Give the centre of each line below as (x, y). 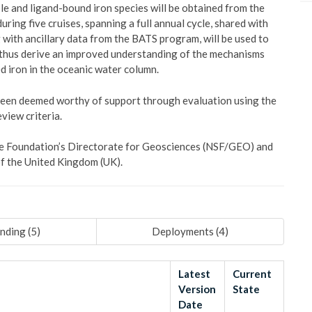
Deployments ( (186, 231)
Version (197, 289)
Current (252, 274)
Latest (195, 274)
